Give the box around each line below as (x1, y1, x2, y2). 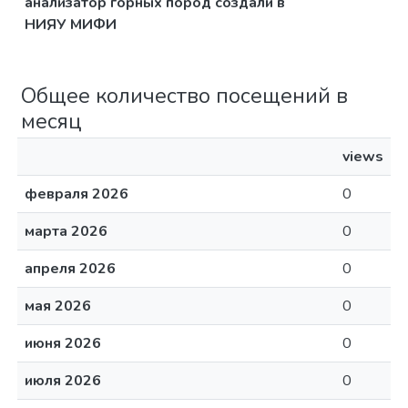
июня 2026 (25, 333, 101, 354)
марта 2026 (25, 221, 107, 242)
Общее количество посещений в (21, 81, 348, 111)
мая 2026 (25, 296, 91, 317)
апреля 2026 (25, 259, 116, 280)
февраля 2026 (25, 184, 128, 205)
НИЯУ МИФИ (25, 15, 117, 36)
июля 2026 (25, 371, 101, 392)
